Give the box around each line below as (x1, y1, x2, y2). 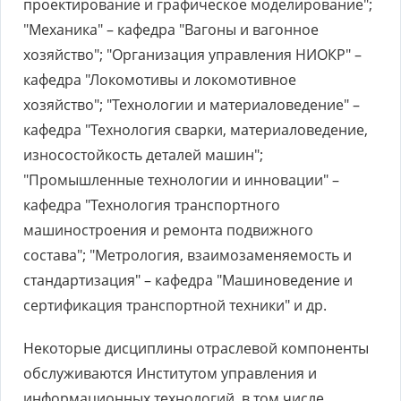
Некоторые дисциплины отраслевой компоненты (23, 338, 369, 358)
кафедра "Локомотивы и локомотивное (23, 70, 296, 90)
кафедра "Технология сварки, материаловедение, (23, 120, 368, 140)
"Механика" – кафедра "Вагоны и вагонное (23, 20, 319, 39)
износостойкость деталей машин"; (23, 145, 263, 165)
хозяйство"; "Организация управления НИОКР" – (23, 45, 362, 64)
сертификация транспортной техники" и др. (23, 295, 327, 315)
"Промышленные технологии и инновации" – (23, 170, 339, 190)
